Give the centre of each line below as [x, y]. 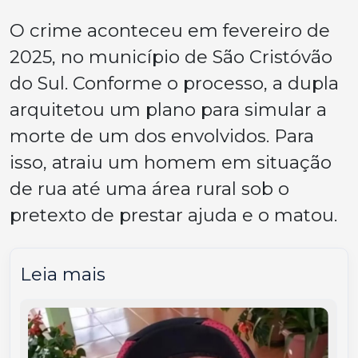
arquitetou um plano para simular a [168, 110]
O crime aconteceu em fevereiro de [170, 31]
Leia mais [63, 274]
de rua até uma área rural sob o [149, 189]
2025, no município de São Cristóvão [171, 57]
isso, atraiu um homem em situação [171, 163]
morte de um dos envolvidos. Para [162, 136]
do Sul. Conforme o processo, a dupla [174, 84]
